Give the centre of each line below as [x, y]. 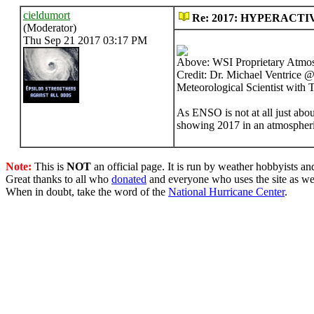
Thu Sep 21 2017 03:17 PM [85, 40]
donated [129, 179]
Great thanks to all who [59, 179]
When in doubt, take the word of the [87, 192]
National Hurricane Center [226, 192]
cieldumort [47, 15]
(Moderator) [50, 28]
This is [49, 166]
